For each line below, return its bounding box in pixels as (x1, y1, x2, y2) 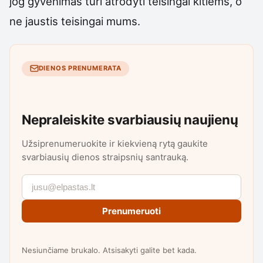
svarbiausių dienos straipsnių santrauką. (22, 151, 188, 163)
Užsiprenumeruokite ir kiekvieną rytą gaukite (22, 138, 208, 150)
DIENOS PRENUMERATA (38, 64, 122, 73)
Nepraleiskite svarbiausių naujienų (22, 111, 238, 127)
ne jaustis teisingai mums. (9, 14, 140, 28)
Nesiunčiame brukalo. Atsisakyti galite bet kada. (22, 245, 197, 255)
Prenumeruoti (102, 205, 161, 217)
